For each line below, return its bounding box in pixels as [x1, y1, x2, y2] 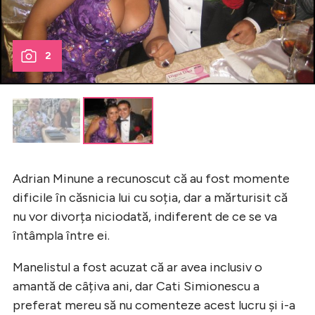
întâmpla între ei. [13, 228, 110, 244]
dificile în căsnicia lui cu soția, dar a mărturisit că [13, 190, 288, 206]
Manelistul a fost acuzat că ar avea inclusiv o [13, 259, 262, 276]
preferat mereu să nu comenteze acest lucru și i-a [13, 297, 295, 314]
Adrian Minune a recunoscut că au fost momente [13, 171, 290, 187]
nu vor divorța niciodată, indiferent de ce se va [13, 209, 277, 225]
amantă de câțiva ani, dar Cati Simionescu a [13, 278, 259, 295]
